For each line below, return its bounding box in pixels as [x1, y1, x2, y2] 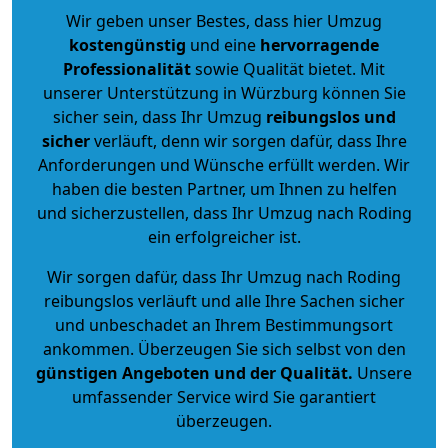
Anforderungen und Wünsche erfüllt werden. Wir [38, 153, 410, 176]
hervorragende [260, 33, 379, 56]
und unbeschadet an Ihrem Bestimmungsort [55, 313, 393, 336]
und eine [186, 33, 260, 56]
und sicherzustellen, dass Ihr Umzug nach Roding [36, 201, 412, 224]
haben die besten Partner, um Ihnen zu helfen [51, 177, 397, 200]
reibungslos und [265, 105, 396, 128]
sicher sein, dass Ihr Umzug [52, 105, 266, 128]
